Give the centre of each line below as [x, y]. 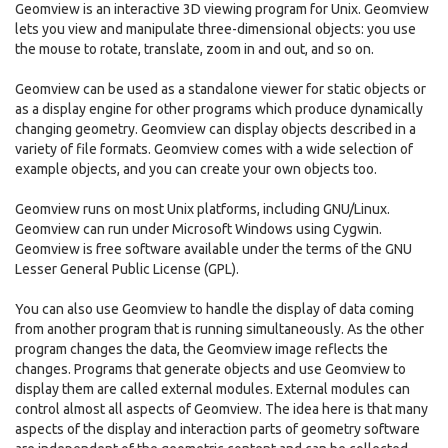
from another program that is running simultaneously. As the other [219, 329]
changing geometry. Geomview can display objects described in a [215, 129]
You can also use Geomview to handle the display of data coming [214, 309]
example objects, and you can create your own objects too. [196, 169]
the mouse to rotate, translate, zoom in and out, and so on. [194, 49]
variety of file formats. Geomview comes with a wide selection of [214, 149]
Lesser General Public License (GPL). [127, 269]
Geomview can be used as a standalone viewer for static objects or [220, 89]
